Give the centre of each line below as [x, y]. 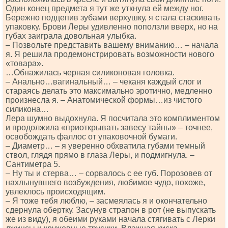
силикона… [27, 109]
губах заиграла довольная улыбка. [71, 36]
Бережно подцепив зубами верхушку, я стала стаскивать [113, 18]
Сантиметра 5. [33, 164]
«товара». [24, 63]
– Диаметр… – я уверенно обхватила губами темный [105, 146]
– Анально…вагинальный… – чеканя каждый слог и [104, 82]
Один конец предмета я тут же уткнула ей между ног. [105, 8]
